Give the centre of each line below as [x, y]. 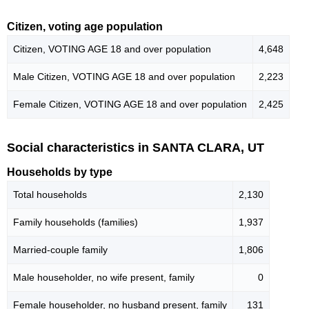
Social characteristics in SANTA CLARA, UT [136, 148]
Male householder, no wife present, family [104, 277]
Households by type [60, 172]
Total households [50, 195]
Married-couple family [60, 250]
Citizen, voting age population [85, 27]
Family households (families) [76, 222]
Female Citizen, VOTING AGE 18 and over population [130, 104]
